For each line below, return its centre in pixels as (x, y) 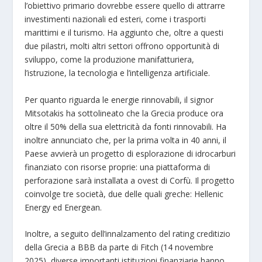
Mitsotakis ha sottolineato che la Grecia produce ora (124, 113)
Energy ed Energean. (63, 207)
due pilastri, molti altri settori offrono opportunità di (122, 46)
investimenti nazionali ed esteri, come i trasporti (116, 19)
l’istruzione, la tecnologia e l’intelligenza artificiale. (118, 73)
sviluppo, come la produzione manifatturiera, (110, 60)
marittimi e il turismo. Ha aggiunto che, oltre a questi (124, 33)
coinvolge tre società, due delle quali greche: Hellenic (124, 194)
